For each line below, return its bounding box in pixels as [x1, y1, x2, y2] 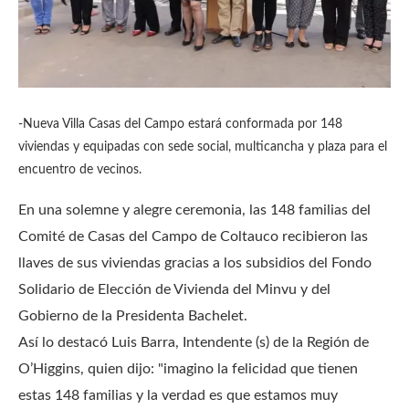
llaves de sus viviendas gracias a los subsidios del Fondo [18, 255, 372, 270]
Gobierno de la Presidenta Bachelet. [18, 308, 251, 323]
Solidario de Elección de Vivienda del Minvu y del [18, 281, 330, 297]
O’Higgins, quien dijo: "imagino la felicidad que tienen [18, 361, 358, 376]
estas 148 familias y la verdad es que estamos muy [18, 387, 338, 403]
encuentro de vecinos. [18, 163, 142, 176]
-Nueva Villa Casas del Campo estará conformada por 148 [18, 117, 342, 131]
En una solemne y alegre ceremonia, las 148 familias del [18, 202, 371, 217]
